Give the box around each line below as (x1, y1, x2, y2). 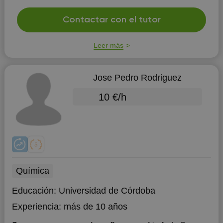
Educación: (11, 186, 59, 196)
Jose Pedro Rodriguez (93, 73, 182, 83)
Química (15, 166, 49, 176)
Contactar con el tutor (62, 15, 161, 24)
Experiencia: (11, 202, 61, 212)
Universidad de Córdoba (58, 186, 155, 196)
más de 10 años (63, 202, 127, 212)
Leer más (93, 41, 123, 49)
